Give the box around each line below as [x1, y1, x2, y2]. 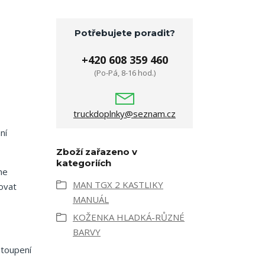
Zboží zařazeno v [56, 146, 137, 157]
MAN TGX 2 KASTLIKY [73, 179, 163, 190]
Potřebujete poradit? [74, 27, 175, 38]
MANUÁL [73, 193, 109, 205]
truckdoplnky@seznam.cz [73, 108, 176, 119]
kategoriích [56, 157, 111, 169]
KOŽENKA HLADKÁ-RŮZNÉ [73, 211, 185, 223]
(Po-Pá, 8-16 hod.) [93, 67, 156, 78]
